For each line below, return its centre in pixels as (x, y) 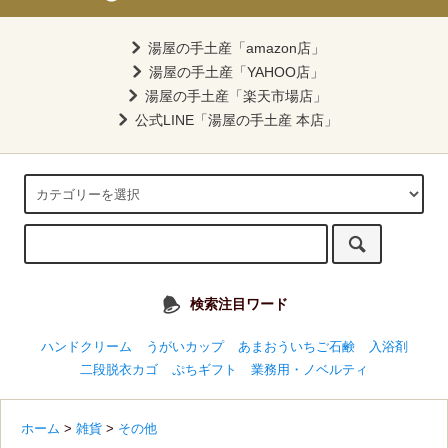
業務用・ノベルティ (309, 370)
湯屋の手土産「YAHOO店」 (236, 71)
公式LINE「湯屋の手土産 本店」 (236, 119)
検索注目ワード (238, 304)
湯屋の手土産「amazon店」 (236, 47)
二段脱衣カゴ (119, 370)
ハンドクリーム (86, 347)
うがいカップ (184, 347)
